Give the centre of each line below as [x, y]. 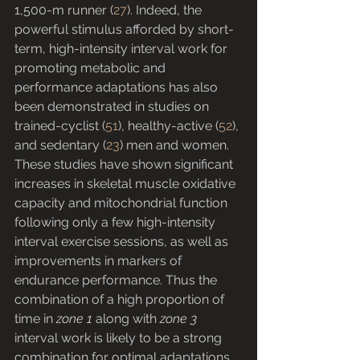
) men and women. [176, 145]
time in [35, 319]
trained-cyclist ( [60, 126]
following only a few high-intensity [117, 223]
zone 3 [178, 319]
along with [126, 319]
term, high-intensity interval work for [123, 49]
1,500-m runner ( [64, 10]
